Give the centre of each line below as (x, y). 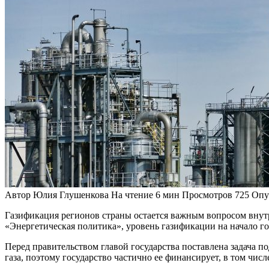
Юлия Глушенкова (70, 195)
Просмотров (207, 195)
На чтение (132, 195)
